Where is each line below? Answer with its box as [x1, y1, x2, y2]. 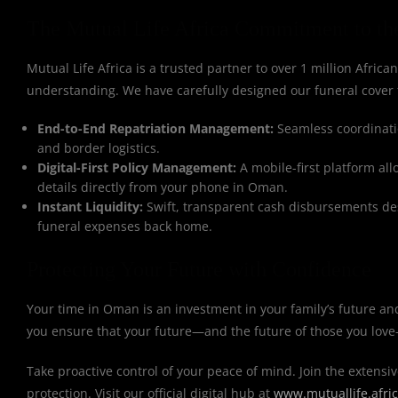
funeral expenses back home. [37, 218, 213, 235]
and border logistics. [37, 139, 161, 156]
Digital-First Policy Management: [37, 159, 237, 176]
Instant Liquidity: [37, 198, 144, 215]
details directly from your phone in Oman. [37, 179, 289, 195]
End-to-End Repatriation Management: [37, 120, 275, 137]
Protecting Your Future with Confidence [27, 258, 371, 281]
